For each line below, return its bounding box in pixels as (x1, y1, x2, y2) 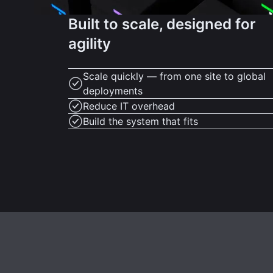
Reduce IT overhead (83, 99, 175, 112)
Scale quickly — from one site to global (83, 69, 266, 82)
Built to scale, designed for (68, 15, 256, 33)
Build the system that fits (83, 115, 198, 127)
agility (68, 34, 111, 52)
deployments (83, 84, 143, 97)
